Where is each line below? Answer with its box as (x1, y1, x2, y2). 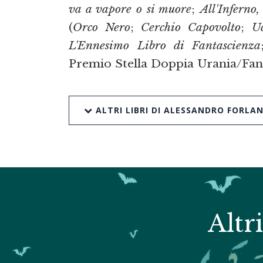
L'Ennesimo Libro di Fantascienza (69, 38, 261, 53)
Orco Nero (73, 20, 130, 35)
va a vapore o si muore (69, 2, 192, 16)
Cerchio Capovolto (141, 20, 241, 35)
